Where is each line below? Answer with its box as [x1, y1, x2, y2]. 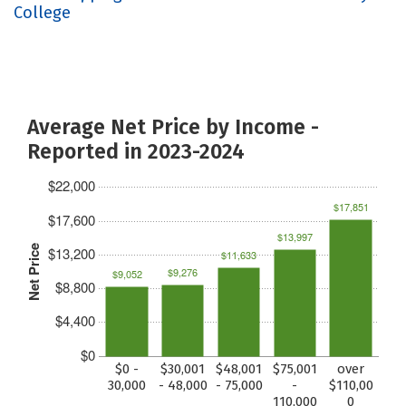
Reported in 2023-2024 [27, 138, 245, 164]
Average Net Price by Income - [27, 113, 319, 140]
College [14, 2, 71, 23]
